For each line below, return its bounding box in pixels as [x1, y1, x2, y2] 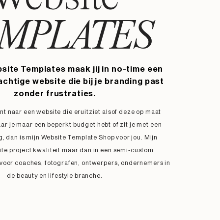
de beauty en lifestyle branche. [7, 172, 103, 179]
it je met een [124, 121, 162, 128]
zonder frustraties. [13, 89, 96, 98]
